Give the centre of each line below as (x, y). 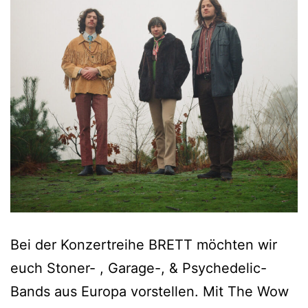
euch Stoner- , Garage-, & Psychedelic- (139, 268)
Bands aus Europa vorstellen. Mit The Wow (150, 291)
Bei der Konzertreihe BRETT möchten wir (144, 244)
